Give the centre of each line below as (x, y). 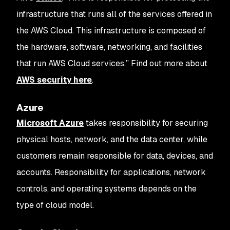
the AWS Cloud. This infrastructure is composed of (111, 31)
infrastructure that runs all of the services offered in (114, 14)
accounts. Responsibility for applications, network (111, 172)
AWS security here (54, 80)
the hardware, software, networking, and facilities (109, 47)
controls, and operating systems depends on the (107, 189)
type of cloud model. (55, 205)
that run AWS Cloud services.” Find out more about (112, 63)
